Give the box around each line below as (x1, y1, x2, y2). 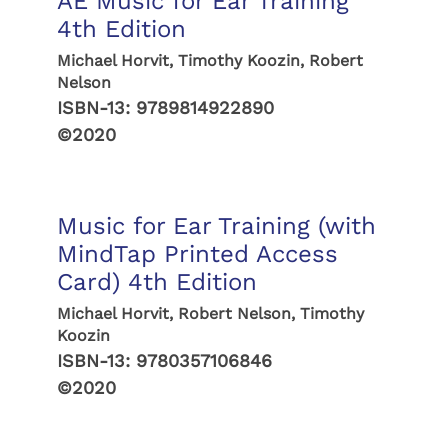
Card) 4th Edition (56, 268, 257, 296)
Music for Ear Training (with (56, 212, 376, 240)
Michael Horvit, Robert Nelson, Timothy (56, 304, 364, 323)
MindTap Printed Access (56, 240, 338, 268)
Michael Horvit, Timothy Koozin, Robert (56, 51, 363, 70)
